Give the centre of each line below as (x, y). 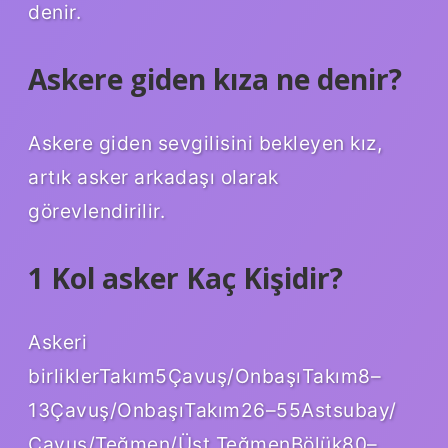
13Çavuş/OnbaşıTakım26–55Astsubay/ (212, 409)
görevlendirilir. (96, 210)
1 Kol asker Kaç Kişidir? (185, 277)
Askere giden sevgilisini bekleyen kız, (205, 142)
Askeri (57, 341)
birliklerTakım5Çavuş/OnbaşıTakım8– (204, 375)
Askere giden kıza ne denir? (215, 79)
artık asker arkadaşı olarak (153, 176)
